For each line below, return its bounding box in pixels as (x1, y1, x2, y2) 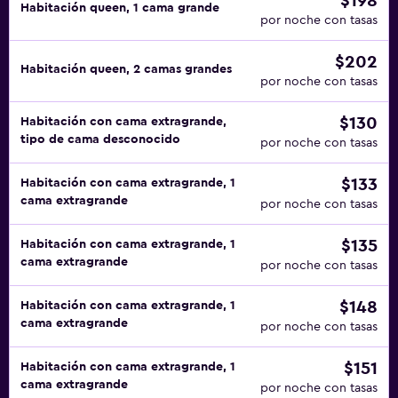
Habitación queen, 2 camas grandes (20, 63, 232, 76)
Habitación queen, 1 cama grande (20, 2, 219, 14)
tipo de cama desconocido (20, 133, 180, 146)
